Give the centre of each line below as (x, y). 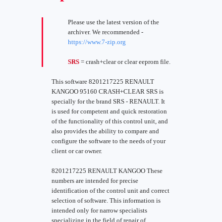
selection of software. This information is (106, 200)
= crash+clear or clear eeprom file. (125, 62)
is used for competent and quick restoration (109, 111)
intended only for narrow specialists (99, 210)
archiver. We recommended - (106, 32)
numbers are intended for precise (95, 181)
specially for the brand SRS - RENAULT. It (108, 101)
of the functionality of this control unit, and (110, 121)
